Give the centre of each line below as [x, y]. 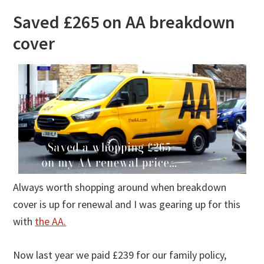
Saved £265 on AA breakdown [124, 22]
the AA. [51, 222]
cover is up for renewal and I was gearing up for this [127, 204]
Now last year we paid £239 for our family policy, [120, 255]
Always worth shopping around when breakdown [120, 187]
